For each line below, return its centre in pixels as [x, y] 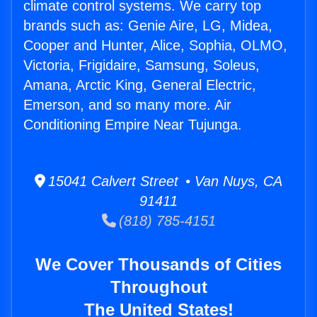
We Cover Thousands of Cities [158, 265]
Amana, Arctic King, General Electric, [140, 85]
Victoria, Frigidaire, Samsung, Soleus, [142, 65]
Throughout [158, 287]
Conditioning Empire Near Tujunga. [133, 125]
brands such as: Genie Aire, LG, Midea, [148, 26]
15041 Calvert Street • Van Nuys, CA [164, 181]
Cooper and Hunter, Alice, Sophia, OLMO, [155, 46]
